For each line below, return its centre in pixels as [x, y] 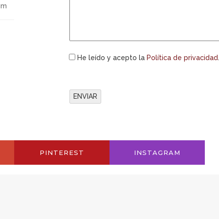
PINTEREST [62, 152]
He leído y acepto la [112, 58]
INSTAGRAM [157, 152]
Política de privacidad [182, 58]
